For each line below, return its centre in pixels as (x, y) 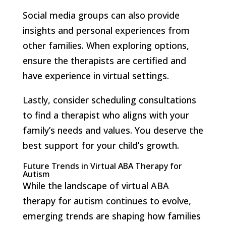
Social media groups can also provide (101, 15)
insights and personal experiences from (106, 30)
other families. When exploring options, (106, 45)
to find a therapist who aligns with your (106, 115)
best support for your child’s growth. (101, 145)
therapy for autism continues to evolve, (107, 201)
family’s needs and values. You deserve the (113, 130)
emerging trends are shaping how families (111, 216)
